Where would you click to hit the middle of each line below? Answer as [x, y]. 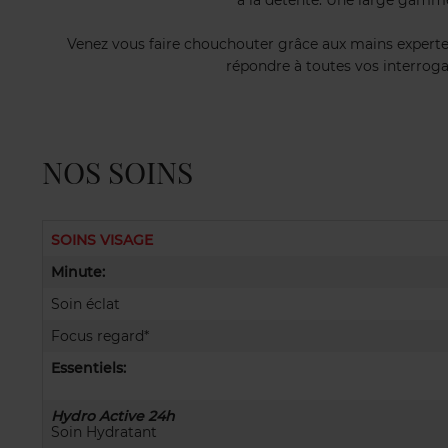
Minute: [78, 272]
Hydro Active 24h [113, 416]
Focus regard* [100, 336]
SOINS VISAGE [102, 240]
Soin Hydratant [104, 432]
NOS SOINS [117, 172]
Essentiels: [88, 368]
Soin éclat [85, 304]
